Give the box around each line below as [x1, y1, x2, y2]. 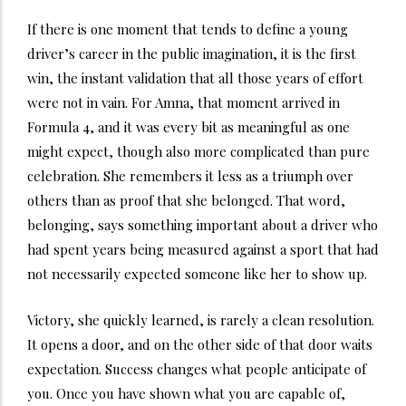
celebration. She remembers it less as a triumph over [27, 167, 353, 186]
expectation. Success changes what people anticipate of [27, 360, 366, 379]
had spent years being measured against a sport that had [27, 240, 379, 259]
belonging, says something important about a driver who [27, 216, 378, 235]
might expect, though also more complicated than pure [27, 142, 370, 161]
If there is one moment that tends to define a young [27, 20, 348, 39]
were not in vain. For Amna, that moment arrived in [27, 93, 340, 112]
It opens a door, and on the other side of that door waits [27, 335, 372, 354]
